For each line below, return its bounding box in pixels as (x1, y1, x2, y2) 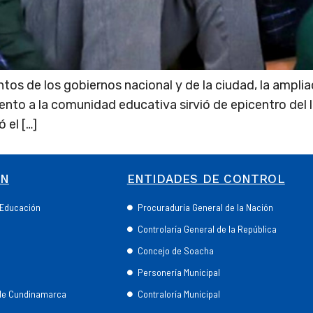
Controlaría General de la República (137, 223, 277, 235)
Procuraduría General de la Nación (137, 201, 273, 214)
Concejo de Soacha (137, 245, 214, 257)
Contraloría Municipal (137, 288, 220, 300)
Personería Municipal (137, 266, 220, 279)
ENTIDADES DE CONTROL (126, 172, 285, 187)
